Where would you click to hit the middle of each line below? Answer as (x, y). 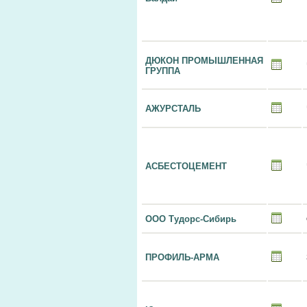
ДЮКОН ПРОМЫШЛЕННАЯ (204, 61)
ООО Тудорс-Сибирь (191, 219)
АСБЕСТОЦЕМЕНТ (186, 166)
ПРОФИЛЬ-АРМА (182, 257)
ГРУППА (163, 71)
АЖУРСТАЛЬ (173, 109)
